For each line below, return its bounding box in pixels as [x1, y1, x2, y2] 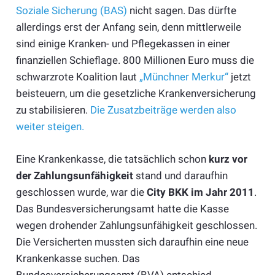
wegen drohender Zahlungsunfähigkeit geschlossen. [15, 219, 257, 231]
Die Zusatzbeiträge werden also [90, 104, 236, 117]
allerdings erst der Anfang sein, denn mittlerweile [15, 21, 241, 34]
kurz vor [208, 152, 247, 165]
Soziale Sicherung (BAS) [15, 4, 127, 17]
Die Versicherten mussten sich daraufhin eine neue [15, 235, 249, 248]
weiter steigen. [15, 120, 87, 133]
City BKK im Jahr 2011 [146, 185, 254, 198]
